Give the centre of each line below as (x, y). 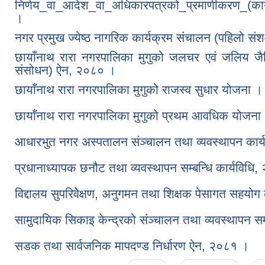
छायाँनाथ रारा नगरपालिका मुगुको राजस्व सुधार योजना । (139, 89)
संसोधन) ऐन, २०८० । (65, 70)
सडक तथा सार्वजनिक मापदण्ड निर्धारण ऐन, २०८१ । (132, 245)
